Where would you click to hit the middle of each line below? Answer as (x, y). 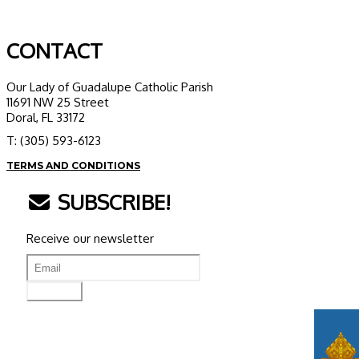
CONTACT (54, 50)
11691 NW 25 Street (58, 103)
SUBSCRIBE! (111, 202)
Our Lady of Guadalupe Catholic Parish (110, 87)
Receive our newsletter (90, 239)
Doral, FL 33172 (46, 118)
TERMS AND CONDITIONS (73, 166)
